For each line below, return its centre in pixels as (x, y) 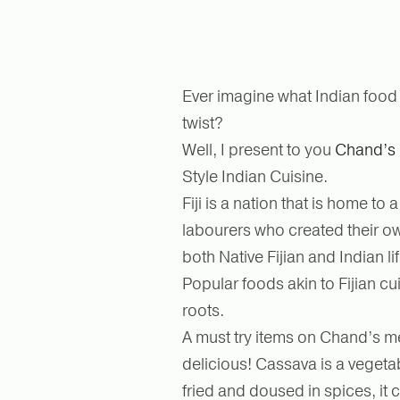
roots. (205, 310)
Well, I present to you (258, 150)
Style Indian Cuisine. (257, 176)
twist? (203, 123)
